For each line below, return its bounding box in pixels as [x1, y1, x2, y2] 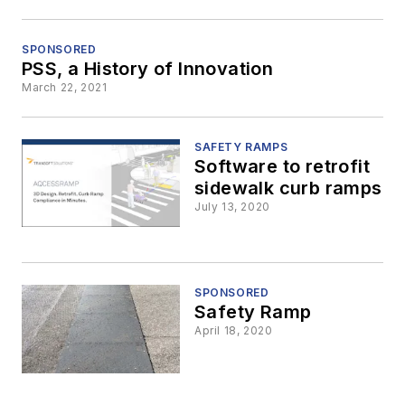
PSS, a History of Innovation [22, 58, 274, 80]
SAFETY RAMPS [194, 140, 288, 154]
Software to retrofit [194, 155, 370, 177]
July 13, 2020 [194, 200, 270, 213]
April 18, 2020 [194, 324, 273, 338]
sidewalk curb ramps [194, 177, 382, 199]
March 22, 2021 [22, 80, 108, 94]
